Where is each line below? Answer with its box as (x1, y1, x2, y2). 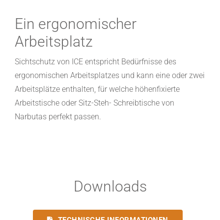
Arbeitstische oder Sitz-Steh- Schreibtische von (14, 98, 174, 108)
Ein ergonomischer (14, 15, 137, 33)
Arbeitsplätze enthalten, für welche (14, 84, 135, 94)
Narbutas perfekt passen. (14, 112, 101, 122)
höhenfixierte (135, 84, 180, 94)
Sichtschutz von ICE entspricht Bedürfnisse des (14, 57, 176, 67)
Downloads (73, 178, 147, 195)
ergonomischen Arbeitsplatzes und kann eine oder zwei (14, 71, 205, 81)
